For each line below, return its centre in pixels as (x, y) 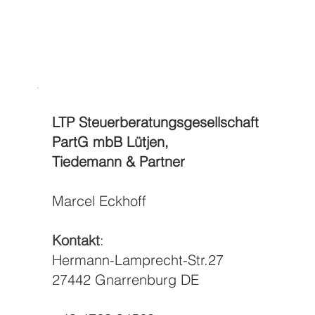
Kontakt (76, 240)
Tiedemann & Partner (119, 161)
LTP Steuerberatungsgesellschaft (156, 122)
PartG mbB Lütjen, (111, 142)
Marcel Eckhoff (99, 201)
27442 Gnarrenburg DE (126, 279)
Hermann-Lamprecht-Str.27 (138, 260)
